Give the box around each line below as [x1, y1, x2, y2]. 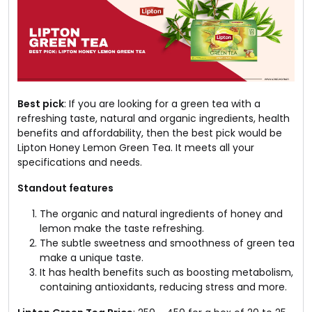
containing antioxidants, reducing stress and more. [40, 280, 287, 295]
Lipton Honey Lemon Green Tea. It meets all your [17, 141, 254, 155]
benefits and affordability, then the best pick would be [17, 126, 282, 141]
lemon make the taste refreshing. [40, 221, 204, 236]
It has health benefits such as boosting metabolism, [40, 265, 293, 280]
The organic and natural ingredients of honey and [40, 207, 283, 221]
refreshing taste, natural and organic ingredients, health [17, 111, 290, 126]
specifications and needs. [17, 155, 142, 170]
